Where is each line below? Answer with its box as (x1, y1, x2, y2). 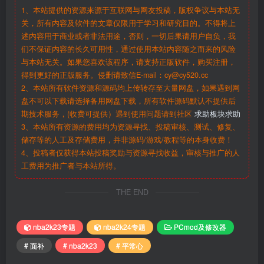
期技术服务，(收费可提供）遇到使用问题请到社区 (21, 108, 194, 119)
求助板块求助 (194, 108, 240, 119)
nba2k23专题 (33, 222, 75, 232)
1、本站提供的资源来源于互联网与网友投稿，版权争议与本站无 (21, 4, 240, 15)
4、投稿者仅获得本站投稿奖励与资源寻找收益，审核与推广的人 (21, 147, 240, 158)
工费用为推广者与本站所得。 (21, 160, 121, 171)
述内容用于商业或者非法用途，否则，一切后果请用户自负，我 (21, 30, 236, 41)
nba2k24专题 (103, 222, 146, 232)
